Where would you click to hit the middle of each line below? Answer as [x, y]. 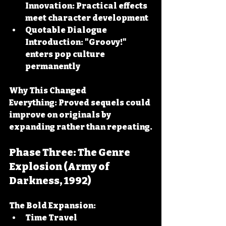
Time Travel [52, 218]
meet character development [87, 18]
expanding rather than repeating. [81, 127]
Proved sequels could [104, 103]
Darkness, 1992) [50, 181]
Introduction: [54, 42]
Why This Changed [48, 91]
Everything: [33, 103]
